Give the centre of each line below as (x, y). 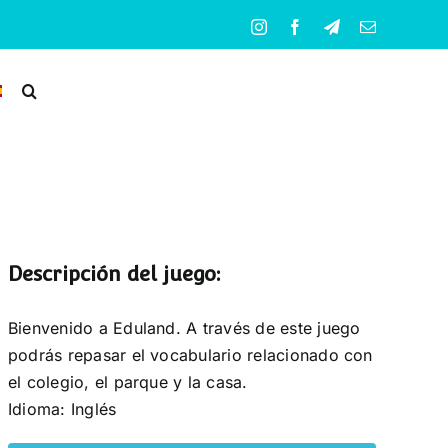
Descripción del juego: (113, 274)
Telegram (369, 25)
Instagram (298, 25)
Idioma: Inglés (62, 408)
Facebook (334, 25)
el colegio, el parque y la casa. (127, 381)
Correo (398, 25)
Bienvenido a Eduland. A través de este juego (184, 327)
